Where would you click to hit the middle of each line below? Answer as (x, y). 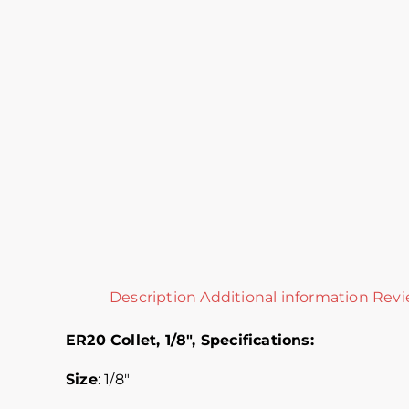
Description (153, 297)
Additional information (284, 297)
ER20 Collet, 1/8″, (133, 340)
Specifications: (257, 340)
